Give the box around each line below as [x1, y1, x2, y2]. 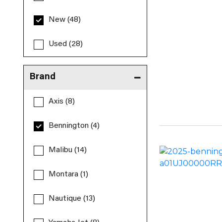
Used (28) [49, 40, 83, 48]
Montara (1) [49, 170, 89, 178]
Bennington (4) [49, 122, 100, 130]
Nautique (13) [49, 195, 96, 203]
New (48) [49, 16, 81, 24]
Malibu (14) [49, 146, 87, 154]
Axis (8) [49, 98, 75, 106]
